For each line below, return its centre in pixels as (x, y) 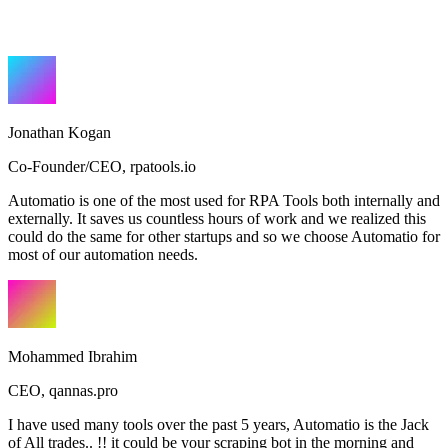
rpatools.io (163, 166)
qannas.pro (83, 390)
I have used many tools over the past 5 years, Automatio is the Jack (218, 424)
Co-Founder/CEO (65, 166)
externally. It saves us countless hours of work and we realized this (217, 218)
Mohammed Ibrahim (72, 356)
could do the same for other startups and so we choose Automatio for (224, 236)
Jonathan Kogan (59, 132)
